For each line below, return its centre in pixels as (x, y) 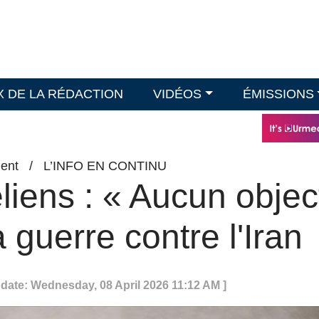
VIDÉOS (178, 94)
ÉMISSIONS (278, 94)
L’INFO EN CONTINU (105, 166)
